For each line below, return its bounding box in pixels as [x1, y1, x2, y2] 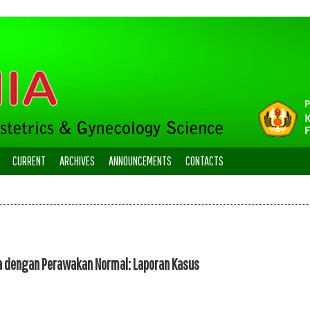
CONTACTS [185, 154, 224, 168]
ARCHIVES [60, 154, 95, 168]
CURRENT [12, 154, 46, 168]
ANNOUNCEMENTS [109, 154, 172, 168]
